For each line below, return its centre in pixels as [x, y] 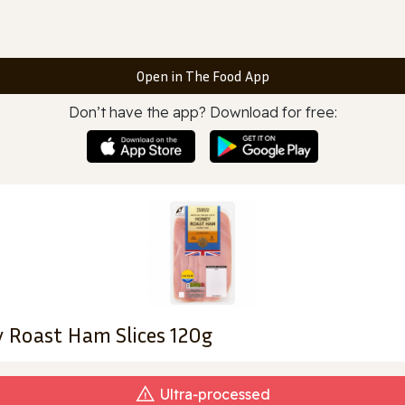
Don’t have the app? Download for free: [202, 112]
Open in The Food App [202, 76]
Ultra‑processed [215, 394]
